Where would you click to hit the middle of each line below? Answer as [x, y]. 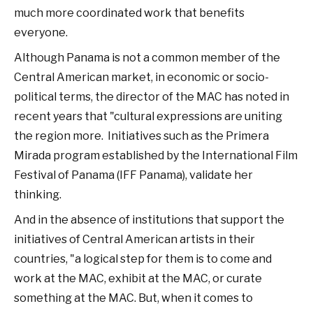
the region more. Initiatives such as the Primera [141, 136]
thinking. [38, 195]
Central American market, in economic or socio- [141, 77]
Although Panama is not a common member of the [147, 58]
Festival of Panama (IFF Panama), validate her [133, 175]
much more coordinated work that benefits [129, 13]
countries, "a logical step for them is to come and [143, 259]
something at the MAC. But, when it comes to [133, 298]
